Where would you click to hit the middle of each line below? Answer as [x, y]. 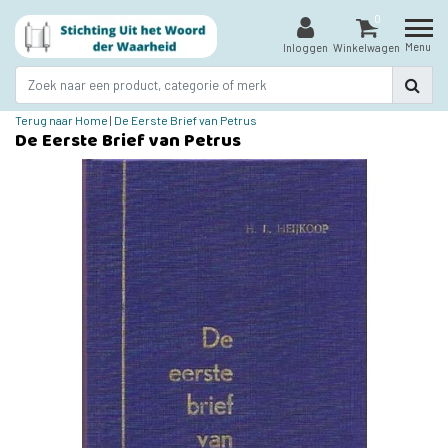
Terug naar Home [61, 119]
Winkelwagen [366, 48]
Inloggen [305, 48]
